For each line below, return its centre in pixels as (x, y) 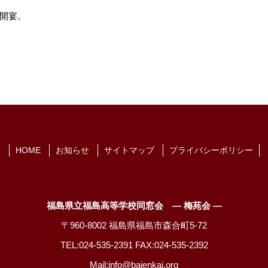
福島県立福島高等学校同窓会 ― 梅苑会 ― (134, 205)
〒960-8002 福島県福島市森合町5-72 (134, 225)
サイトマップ (129, 150)
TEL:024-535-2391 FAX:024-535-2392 (134, 245)
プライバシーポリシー (211, 150)
